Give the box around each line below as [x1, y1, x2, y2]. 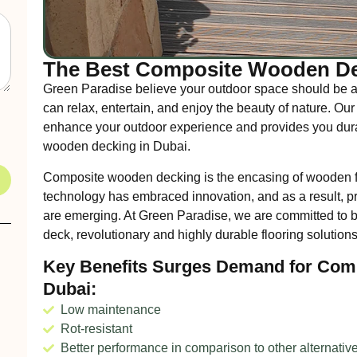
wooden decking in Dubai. [42, 139, 190, 154]
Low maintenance [61, 303, 162, 317]
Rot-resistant [61, 322, 133, 336]
